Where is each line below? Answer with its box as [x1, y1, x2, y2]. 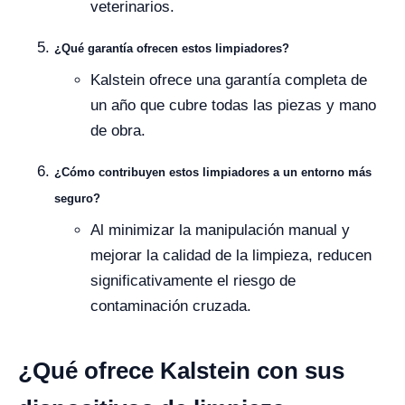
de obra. [90, 122, 146, 139]
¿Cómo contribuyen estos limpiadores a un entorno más [54, 165, 372, 179]
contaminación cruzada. [90, 297, 251, 315]
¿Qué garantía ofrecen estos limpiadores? [54, 42, 289, 55]
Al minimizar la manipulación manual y [90, 221, 350, 239]
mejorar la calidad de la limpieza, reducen [90, 247, 372, 264]
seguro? [54, 192, 100, 205]
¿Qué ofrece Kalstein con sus [18, 357, 344, 384]
